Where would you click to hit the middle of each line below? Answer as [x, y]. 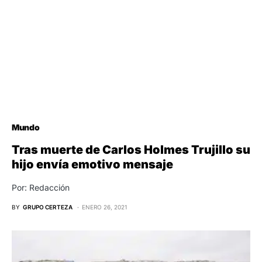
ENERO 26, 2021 [105, 207]
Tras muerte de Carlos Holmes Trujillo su [131, 149]
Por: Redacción [41, 187]
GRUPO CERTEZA [48, 207]
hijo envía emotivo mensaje [92, 164]
